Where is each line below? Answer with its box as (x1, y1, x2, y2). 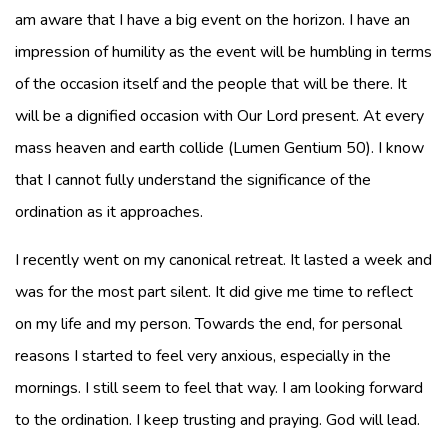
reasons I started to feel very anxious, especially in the (15, 345, 391, 367)
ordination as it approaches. (15, 201, 215, 223)
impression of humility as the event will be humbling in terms (15, 41, 432, 63)
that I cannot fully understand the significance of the (15, 169, 371, 191)
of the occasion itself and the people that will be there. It (15, 73, 407, 95)
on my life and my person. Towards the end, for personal (15, 313, 402, 335)
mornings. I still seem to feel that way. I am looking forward (15, 377, 423, 399)
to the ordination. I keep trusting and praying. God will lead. (15, 409, 424, 431)
